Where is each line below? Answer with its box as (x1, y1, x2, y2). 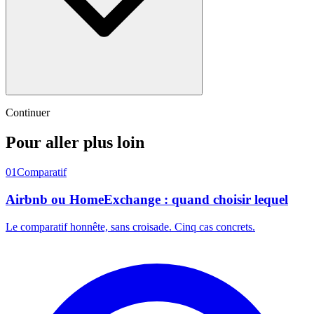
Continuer (6, 107, 50, 119)
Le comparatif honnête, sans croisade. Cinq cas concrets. (6, 220, 255, 233)
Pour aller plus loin (6, 133, 144, 152)
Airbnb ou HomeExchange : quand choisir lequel (6, 191, 288, 207)
